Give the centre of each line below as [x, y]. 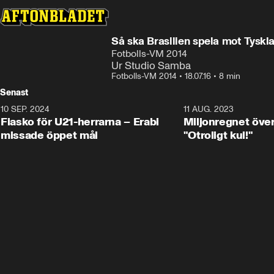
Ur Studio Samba [151, 65]
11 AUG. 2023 [208, 109]
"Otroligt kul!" [218, 135]
